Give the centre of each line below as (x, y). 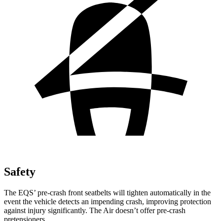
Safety (20, 171)
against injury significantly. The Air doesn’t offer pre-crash (95, 210)
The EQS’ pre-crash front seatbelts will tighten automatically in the (107, 192)
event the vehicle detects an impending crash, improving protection (108, 201)
